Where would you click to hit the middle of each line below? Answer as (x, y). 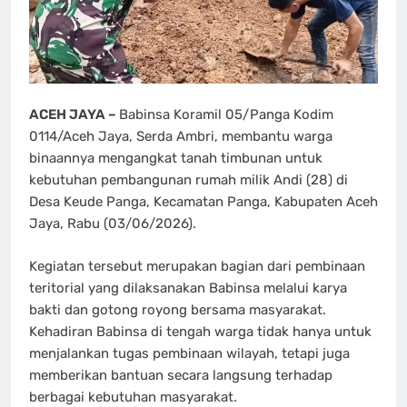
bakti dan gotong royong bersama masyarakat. (178, 309)
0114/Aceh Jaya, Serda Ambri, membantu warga (181, 137)
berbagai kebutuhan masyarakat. (133, 397)
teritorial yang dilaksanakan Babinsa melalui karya (188, 288)
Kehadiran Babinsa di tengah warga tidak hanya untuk (200, 331)
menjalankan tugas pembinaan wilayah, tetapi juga (189, 353)
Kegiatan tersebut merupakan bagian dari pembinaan (197, 266)
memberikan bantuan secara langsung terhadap (181, 375)
